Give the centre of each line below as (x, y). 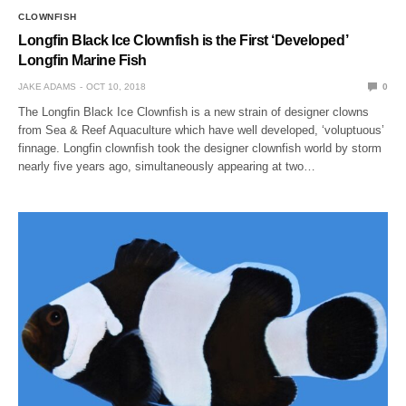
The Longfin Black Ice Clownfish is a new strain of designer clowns (194, 111)
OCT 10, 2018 (116, 86)
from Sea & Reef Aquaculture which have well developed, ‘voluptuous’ (202, 130)
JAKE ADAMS (47, 86)
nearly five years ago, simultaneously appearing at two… (167, 166)
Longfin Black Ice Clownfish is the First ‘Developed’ (183, 40)
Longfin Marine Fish (82, 60)
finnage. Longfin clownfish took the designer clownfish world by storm (200, 148)
